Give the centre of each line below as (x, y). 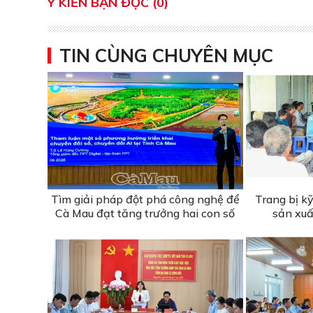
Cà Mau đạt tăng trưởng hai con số (145, 213)
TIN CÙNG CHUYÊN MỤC (166, 56)
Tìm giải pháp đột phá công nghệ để (145, 199)
